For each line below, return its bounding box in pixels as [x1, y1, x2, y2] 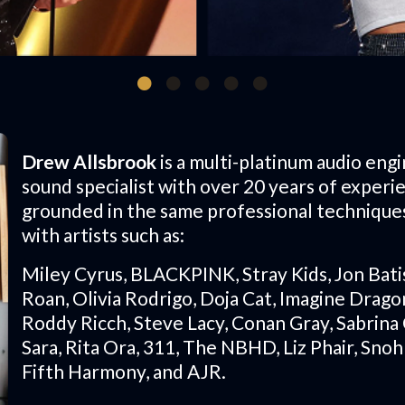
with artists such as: [22, 223, 184, 247]
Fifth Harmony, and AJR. [22, 360, 226, 383]
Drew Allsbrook [22, 150, 156, 174]
